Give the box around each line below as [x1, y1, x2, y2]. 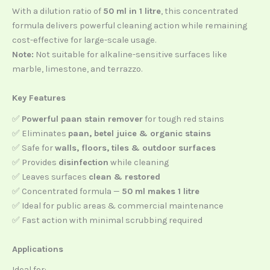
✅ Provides [12, 157, 58, 168]
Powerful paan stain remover [22, 113, 143, 124]
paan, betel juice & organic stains [68, 128, 211, 139]
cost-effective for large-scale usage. [12, 35, 156, 46]
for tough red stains [143, 113, 224, 124]
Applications [12, 243, 63, 254]
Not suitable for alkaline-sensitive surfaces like [34, 49, 227, 60]
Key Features [12, 93, 66, 104]
